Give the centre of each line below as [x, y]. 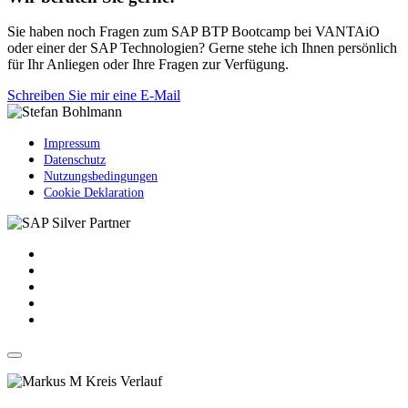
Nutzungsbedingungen [101, 177]
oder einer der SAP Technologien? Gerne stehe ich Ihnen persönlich [202, 48]
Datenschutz [75, 160]
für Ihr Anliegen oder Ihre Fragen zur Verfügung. [148, 65]
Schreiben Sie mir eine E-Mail [94, 96]
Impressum [72, 144]
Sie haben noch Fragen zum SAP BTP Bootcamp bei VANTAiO [194, 32]
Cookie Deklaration [94, 193]
